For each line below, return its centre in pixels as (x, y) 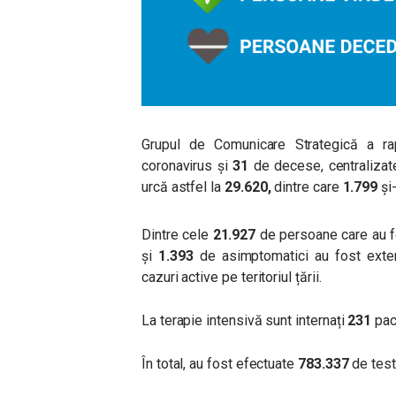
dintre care (307, 187)
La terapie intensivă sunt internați (245, 320)
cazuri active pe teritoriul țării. (232, 277)
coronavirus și (185, 165)
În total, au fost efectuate (218, 363)
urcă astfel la (183, 187)
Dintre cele (177, 234)
